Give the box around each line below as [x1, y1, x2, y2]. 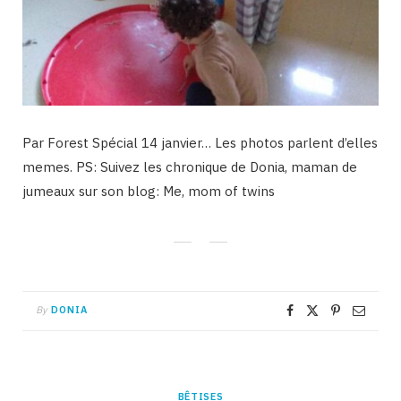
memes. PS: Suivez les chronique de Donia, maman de [22, 158, 357, 175]
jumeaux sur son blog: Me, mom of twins [22, 182, 275, 200]
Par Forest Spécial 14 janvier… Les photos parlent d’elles [22, 133, 378, 151]
